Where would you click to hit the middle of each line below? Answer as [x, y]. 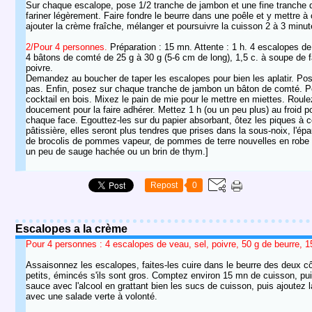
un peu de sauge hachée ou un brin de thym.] [117, 151]
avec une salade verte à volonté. [92, 296]
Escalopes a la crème [71, 229]
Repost [164, 185]
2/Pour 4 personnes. [67, 47]
